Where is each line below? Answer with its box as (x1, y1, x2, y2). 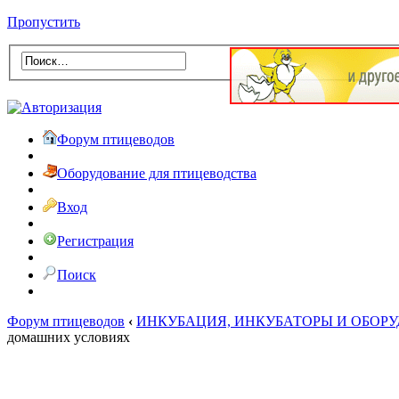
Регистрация (57, 232, 134, 248)
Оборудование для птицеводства (57, 165, 256, 181)
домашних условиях (7, 329, 130, 345)
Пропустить (7, 14, 80, 29)
